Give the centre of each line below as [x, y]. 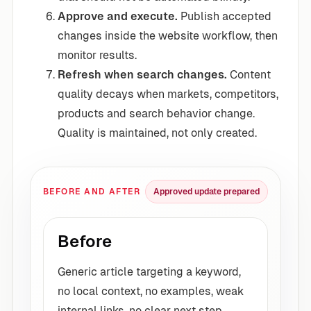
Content [249, 74]
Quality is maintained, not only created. [157, 133]
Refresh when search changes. [142, 74]
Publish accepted [225, 16]
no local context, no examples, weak [151, 291]
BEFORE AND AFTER [92, 191]
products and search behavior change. [156, 113]
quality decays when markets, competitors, [168, 94]
